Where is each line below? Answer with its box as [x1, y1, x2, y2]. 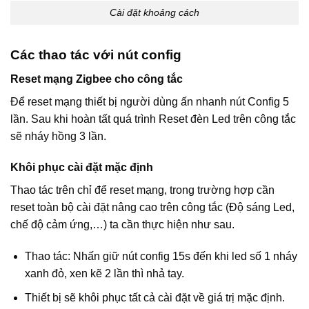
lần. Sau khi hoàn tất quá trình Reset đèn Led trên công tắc [10, 112, 296, 125]
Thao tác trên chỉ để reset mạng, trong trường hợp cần [10, 184, 275, 197]
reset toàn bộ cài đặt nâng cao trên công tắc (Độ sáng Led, [10, 201, 295, 214]
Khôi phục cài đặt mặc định [10, 161, 153, 174]
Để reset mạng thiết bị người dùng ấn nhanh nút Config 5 [10, 95, 289, 108]
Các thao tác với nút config [10, 47, 181, 62]
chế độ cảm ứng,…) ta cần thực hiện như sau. [10, 219, 235, 231]
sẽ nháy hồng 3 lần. [10, 130, 106, 142]
